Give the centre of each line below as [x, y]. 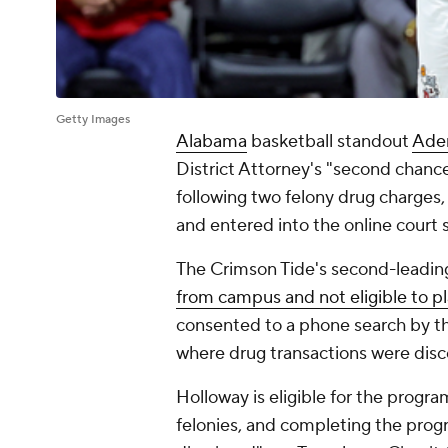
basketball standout [329, 142]
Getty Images [93, 120]
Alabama [211, 142]
